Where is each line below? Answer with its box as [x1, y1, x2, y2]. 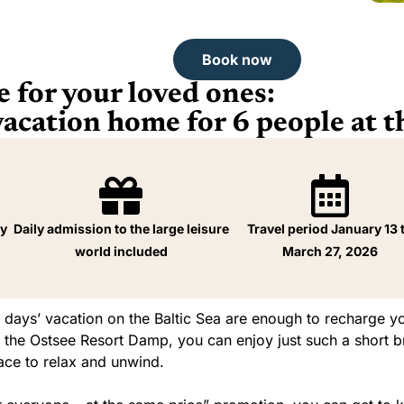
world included [74, 243, 168, 259]
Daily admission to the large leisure [13, 220, 229, 236]
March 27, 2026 [282, 243, 379, 259]
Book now [202, 50, 272, 69]
